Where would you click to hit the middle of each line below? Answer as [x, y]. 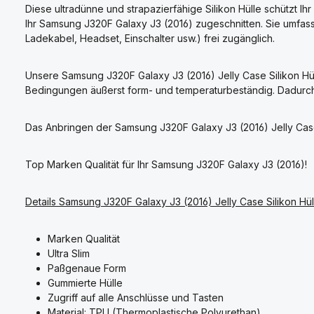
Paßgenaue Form [87, 268]
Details [42, 201]
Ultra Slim [69, 253]
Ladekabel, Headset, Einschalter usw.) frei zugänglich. [150, 38]
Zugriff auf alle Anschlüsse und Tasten [136, 297]
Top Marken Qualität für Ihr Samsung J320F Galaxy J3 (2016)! [166, 164]
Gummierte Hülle [85, 282]
